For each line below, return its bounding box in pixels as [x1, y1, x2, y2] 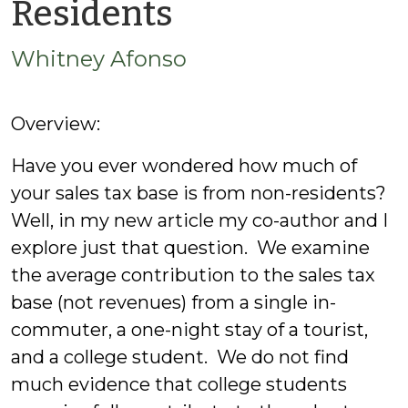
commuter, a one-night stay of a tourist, [11, 319, 368, 341]
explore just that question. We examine [11, 237, 370, 259]
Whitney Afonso [11, 46, 187, 72]
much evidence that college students [11, 373, 347, 395]
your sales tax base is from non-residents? [11, 182, 391, 204]
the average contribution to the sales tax [11, 264, 375, 286]
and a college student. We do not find [11, 346, 349, 368]
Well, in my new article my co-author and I [11, 209, 388, 231]
